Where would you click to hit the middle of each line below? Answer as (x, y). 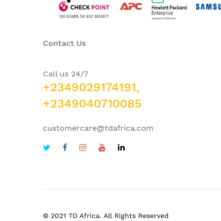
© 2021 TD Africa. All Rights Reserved (106, 215)
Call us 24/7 (66, 74)
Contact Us (64, 43)
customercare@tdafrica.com (98, 128)
